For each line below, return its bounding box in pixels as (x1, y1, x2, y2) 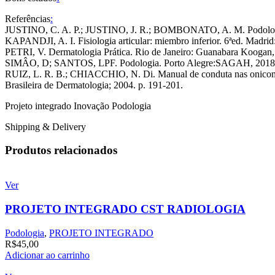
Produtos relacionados (5, 144, 117, 157)
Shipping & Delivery (5, 121, 86, 132)
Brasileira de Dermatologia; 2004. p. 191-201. (5, 79, 183, 90)
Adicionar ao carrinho (5, 249, 90, 260)
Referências (5, 13, 50, 24)
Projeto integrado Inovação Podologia (5, 100, 151, 111)
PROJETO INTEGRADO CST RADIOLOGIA (5, 202, 246, 215)
